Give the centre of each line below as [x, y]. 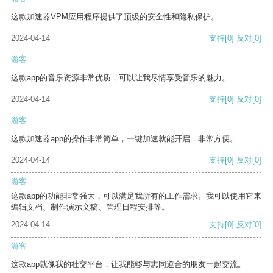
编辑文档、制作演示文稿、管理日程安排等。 [90, 207]
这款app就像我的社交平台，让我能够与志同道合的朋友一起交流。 [128, 264]
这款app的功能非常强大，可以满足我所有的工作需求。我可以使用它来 [136, 196]
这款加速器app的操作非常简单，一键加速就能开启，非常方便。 [124, 139]
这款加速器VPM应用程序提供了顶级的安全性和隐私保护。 [115, 17]
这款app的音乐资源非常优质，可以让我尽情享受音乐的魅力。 [120, 78]
